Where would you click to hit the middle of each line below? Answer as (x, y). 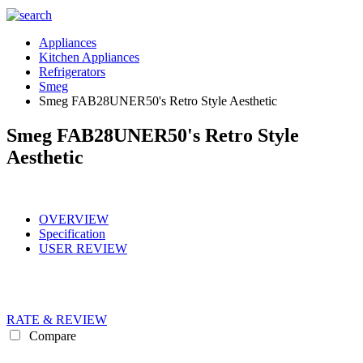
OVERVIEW (74, 219)
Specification (72, 233)
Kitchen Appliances (89, 57)
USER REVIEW (83, 248)
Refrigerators (72, 72)
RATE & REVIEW (57, 319)
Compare (51, 335)
